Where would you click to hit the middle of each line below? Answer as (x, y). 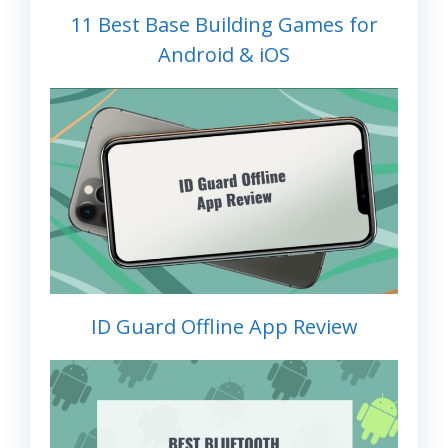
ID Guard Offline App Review (224, 327)
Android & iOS (224, 54)
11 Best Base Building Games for (224, 24)
